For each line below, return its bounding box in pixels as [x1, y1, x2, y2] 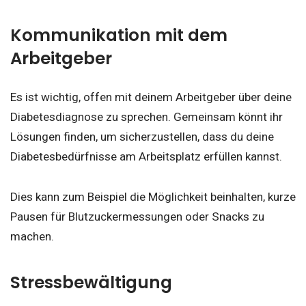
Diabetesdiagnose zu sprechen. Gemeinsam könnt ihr [10, 110, 283, 124]
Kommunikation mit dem [10, 23, 227, 47]
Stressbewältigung [10, 270, 176, 295]
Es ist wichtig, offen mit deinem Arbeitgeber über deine [10, 90, 292, 105]
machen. [10, 229, 57, 243]
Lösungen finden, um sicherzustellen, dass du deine [10, 130, 274, 144]
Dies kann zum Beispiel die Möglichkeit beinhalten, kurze [10, 189, 296, 204]
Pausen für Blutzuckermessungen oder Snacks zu [10, 209, 264, 223]
